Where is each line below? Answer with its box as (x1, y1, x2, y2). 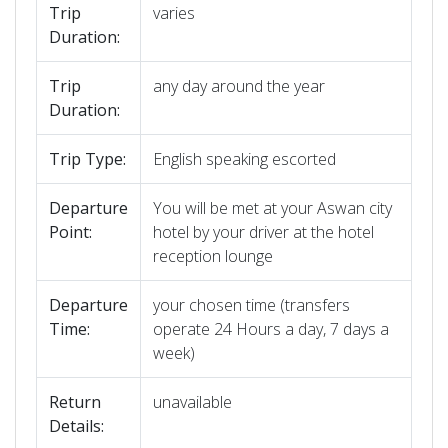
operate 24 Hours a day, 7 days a (153, 318, 389, 341)
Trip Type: (49, 148, 126, 171)
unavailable (153, 391, 232, 414)
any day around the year (153, 75, 325, 98)
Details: (49, 415, 104, 438)
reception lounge (153, 245, 273, 268)
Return (49, 391, 101, 414)
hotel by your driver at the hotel (153, 221, 374, 244)
